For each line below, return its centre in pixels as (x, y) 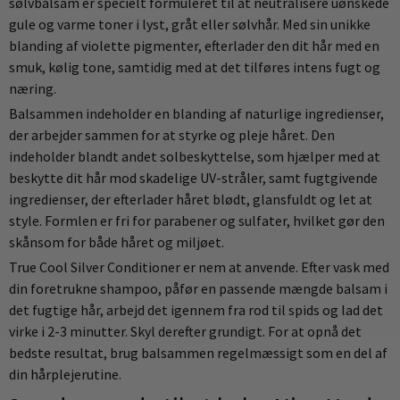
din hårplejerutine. (65, 374)
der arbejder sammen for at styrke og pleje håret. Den (172, 135)
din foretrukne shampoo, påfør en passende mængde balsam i (198, 288)
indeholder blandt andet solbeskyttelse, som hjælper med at (195, 156)
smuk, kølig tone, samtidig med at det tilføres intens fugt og (195, 67)
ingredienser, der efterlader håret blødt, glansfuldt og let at (191, 199)
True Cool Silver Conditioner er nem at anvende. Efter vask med (199, 267)
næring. (33, 88)
